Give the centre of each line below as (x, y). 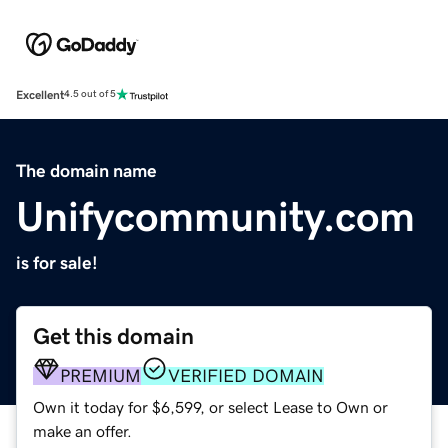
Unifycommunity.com (215, 216)
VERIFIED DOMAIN (246, 375)
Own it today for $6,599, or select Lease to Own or (210, 406)
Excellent (40, 94)
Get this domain (113, 336)
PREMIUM (100, 375)
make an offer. (82, 430)
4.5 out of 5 (90, 94)
